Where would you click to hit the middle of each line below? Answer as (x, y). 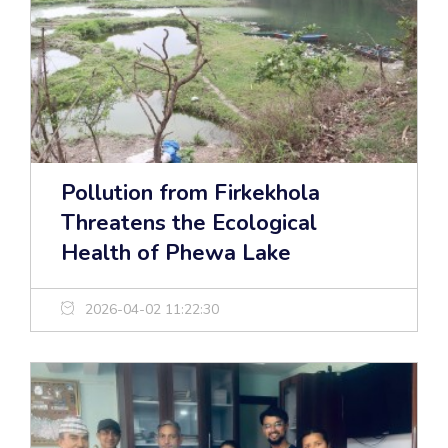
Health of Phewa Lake (176, 253)
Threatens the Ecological (189, 223)
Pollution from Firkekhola (190, 193)
